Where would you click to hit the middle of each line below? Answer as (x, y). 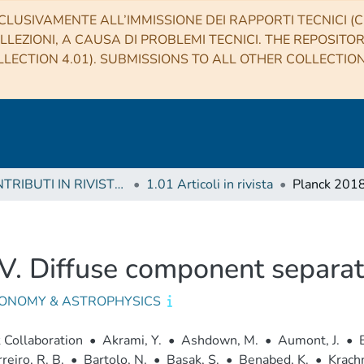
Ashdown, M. (219, 340)
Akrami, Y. (132, 340)
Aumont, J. (308, 340)
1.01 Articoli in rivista (210, 184)
